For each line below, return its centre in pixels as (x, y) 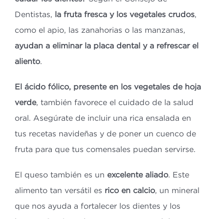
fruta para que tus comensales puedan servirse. (105, 149)
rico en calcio (130, 190)
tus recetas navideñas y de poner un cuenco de (105, 134)
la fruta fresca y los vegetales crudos (124, 14)
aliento (27, 61)
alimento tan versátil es (59, 190)
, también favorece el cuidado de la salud (115, 102)
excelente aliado (137, 175)
